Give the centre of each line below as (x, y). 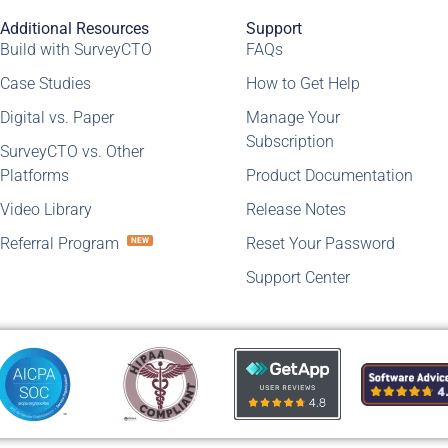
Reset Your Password (321, 244)
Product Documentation (330, 176)
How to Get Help (303, 84)
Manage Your (293, 118)
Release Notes (296, 210)
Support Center (298, 278)
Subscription (290, 142)
